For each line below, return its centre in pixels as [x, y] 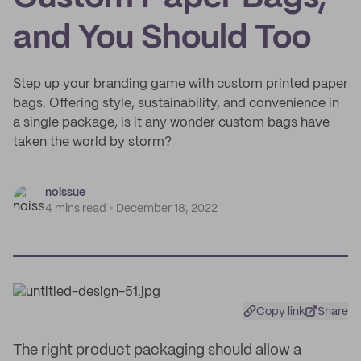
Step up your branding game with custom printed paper [180, 84]
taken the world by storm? [92, 142]
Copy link [281, 312]
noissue [65, 193]
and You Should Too [162, 39]
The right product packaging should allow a [157, 351]
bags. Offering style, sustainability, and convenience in [176, 104]
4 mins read [76, 209]
